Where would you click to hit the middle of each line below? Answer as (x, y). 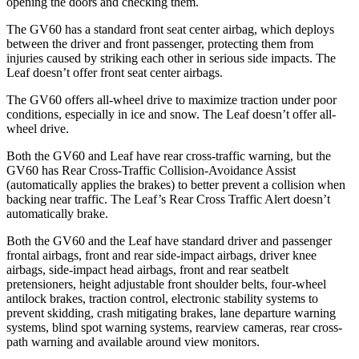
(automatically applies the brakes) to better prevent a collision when (176, 184)
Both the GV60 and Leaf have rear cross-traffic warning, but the (169, 155)
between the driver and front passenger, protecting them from (160, 43)
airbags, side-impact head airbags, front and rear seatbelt (147, 269)
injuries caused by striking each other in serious (127, 58)
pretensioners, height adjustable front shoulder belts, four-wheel (166, 284)
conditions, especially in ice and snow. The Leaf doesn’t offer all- (171, 114)
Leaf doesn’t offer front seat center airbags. (115, 72)
